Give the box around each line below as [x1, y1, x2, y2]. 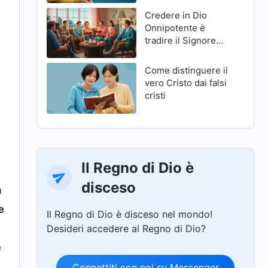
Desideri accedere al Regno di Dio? [47, 222, 206, 234]
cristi [144, 90, 166, 102]
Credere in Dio [144, 10, 207, 22]
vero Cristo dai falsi [144, 77, 227, 89]
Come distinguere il [144, 65, 228, 77]
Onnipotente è [144, 22, 205, 34]
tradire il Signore [144, 35, 216, 47]
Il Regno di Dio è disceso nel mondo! [47, 208, 213, 220]
